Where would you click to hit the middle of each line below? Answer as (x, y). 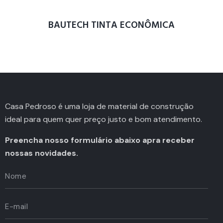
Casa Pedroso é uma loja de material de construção (99, 106)
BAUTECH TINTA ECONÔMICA (111, 25)
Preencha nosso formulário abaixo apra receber (100, 140)
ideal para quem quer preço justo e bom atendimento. (104, 119)
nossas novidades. (42, 153)
